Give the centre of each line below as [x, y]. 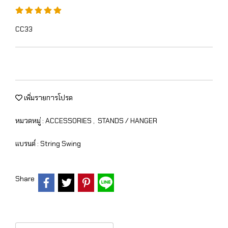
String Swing [61, 144]
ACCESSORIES [69, 121]
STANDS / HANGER [127, 121]
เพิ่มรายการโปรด [48, 98]
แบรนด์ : [28, 144]
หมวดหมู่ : [30, 121]
